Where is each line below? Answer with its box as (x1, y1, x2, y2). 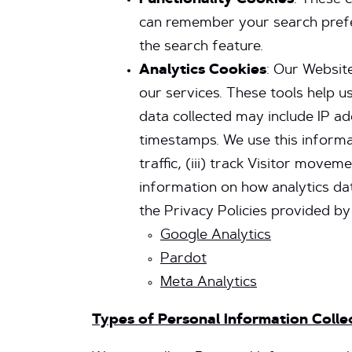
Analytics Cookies (139, 64, 266, 78)
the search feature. (139, 40, 263, 54)
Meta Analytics (160, 276, 257, 290)
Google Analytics (160, 229, 271, 243)
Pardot (160, 252, 207, 266)
